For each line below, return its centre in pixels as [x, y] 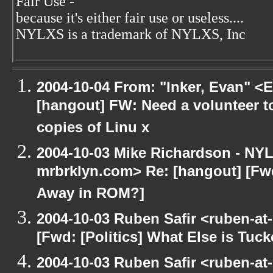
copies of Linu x [93, 129]
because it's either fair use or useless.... [130, 18]
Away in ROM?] [90, 195]
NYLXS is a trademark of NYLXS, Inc [131, 34]
